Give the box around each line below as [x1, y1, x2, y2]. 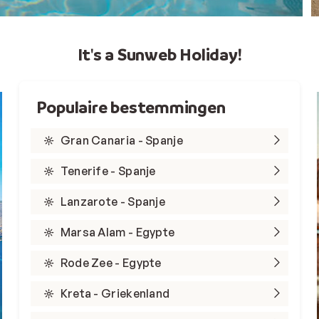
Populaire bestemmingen [36, 96, 226, 117]
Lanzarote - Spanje [60, 194, 166, 209]
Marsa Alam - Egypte [60, 224, 175, 239]
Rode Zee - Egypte [60, 255, 162, 270]
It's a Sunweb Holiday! [77, 43, 242, 65]
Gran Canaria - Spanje [60, 132, 183, 147]
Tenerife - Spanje [60, 163, 156, 178]
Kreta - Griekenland [60, 286, 170, 300]
